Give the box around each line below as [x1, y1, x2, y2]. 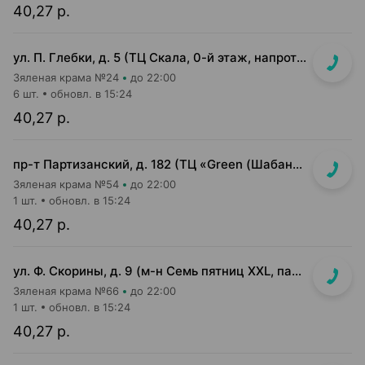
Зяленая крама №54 [13, 178, 119, 191]
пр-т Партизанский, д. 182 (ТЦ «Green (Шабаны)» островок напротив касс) [292, 156, 302, 172]
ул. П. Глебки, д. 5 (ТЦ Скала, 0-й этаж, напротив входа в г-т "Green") [297, 50, 306, 65]
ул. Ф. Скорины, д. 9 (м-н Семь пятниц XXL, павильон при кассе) [292, 263, 301, 279]
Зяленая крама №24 [13, 71, 119, 84]
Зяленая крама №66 [13, 284, 119, 297]
